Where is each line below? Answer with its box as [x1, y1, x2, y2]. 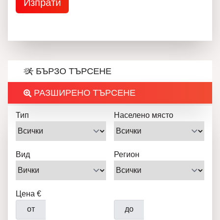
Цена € [16, 190, 41, 198]
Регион [114, 150, 139, 159]
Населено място [114, 111, 173, 119]
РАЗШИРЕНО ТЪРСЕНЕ [31, 88, 136, 98]
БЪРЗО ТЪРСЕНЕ [33, 66, 111, 76]
